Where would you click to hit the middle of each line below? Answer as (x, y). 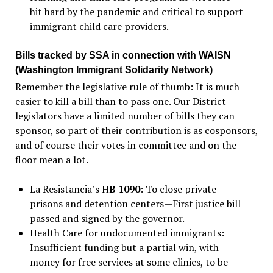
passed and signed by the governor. (107, 218)
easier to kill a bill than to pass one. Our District (120, 101)
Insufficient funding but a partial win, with (124, 248)
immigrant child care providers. (99, 27)
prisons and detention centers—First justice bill (135, 204)
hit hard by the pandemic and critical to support (136, 12)
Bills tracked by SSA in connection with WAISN (123, 55)
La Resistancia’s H (69, 189)
